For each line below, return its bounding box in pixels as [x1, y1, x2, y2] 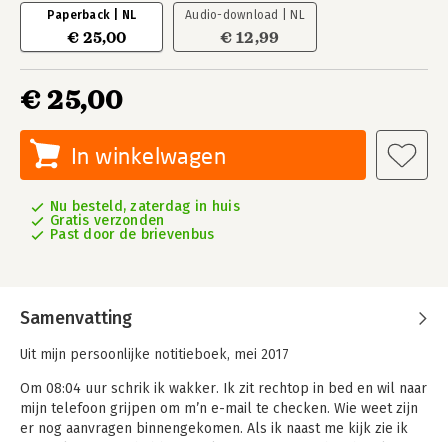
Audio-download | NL [185, 8, 305, 22]
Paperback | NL [46, 8, 137, 22]
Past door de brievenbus [50, 226, 215, 243]
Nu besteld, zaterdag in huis [50, 198, 240, 215]
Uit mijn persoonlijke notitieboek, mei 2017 [20, 346, 289, 363]
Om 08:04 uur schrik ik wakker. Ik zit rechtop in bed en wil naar [20, 380, 427, 397]
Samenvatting [20, 307, 132, 329]
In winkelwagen [71, 142, 227, 169]
